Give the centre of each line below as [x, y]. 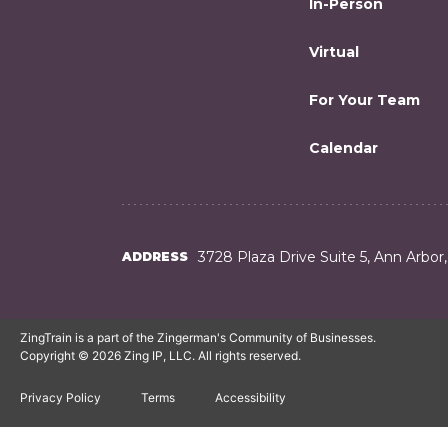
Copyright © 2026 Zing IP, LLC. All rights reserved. [160, 355]
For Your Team [364, 100]
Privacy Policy [60, 397]
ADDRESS [155, 256]
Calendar [343, 148]
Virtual [334, 52]
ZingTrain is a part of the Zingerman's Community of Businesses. [198, 337]
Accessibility [250, 397]
